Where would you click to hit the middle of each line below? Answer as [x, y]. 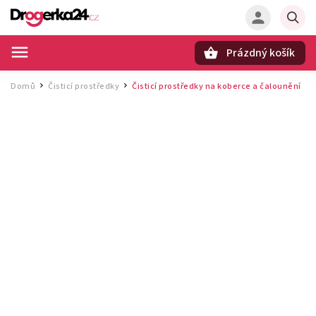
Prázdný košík [261, 53]
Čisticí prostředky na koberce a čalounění [217, 86]
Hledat [80, 77]
